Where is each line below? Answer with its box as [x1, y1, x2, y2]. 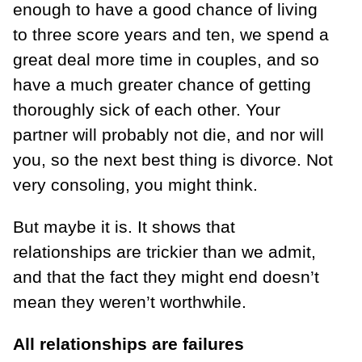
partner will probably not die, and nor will [13, 124, 324, 144]
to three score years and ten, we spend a [13, 24, 329, 44]
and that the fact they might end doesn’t [13, 267, 319, 286]
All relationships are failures [13, 334, 244, 353]
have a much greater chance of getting [13, 74, 311, 94]
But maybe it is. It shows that [13, 217, 235, 236]
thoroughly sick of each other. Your [13, 99, 280, 119]
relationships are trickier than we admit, [13, 242, 316, 261]
